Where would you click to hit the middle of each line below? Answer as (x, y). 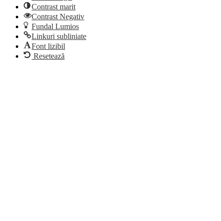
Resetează (49, 56)
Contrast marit (54, 6)
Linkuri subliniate (59, 36)
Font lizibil (48, 46)
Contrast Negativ (58, 16)
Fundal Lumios (55, 26)
